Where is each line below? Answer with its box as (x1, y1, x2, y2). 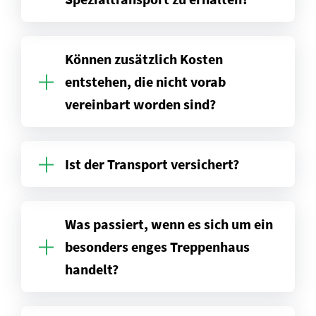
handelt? (65, 260, 119, 279)
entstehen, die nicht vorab (65, 73, 226, 91)
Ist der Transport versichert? (65, 155, 239, 174)
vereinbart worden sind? (65, 95, 216, 114)
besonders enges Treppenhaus (65, 238, 250, 256)
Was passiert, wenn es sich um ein (65, 215, 273, 233)
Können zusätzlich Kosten (65, 50, 223, 68)
